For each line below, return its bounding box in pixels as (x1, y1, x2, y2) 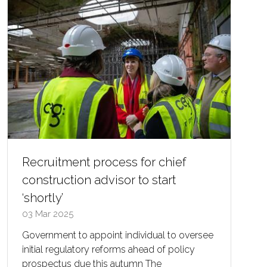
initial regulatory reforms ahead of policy (22, 243, 195, 255)
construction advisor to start (22, 172, 176, 187)
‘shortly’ (22, 190, 63, 205)
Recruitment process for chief (22, 154, 186, 169)
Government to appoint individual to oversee (22, 229, 213, 241)
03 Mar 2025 (22, 208, 73, 219)
